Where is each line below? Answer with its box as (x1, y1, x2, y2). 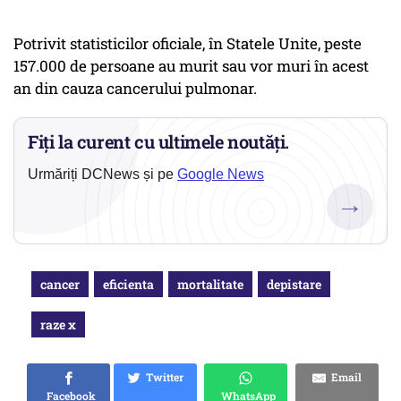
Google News (177, 166, 264, 183)
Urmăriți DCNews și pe (28, 166, 177, 183)
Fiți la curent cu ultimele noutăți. (28, 130, 290, 154)
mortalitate (177, 276, 243, 294)
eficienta (103, 276, 154, 294)
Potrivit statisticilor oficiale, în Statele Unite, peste (13, 33, 362, 55)
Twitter (141, 370, 183, 385)
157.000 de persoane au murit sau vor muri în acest (13, 55, 369, 77)
